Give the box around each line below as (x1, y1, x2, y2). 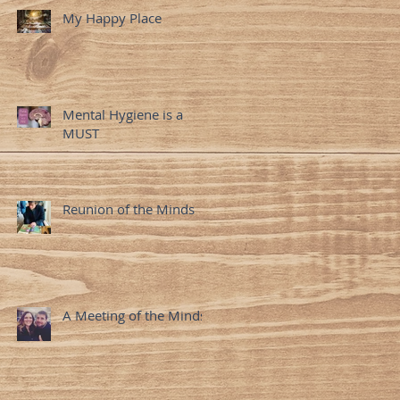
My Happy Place (62, 8, 162, 27)
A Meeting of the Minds (62, 305, 206, 324)
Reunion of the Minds (62, 199, 195, 218)
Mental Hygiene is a (62, 104, 183, 123)
